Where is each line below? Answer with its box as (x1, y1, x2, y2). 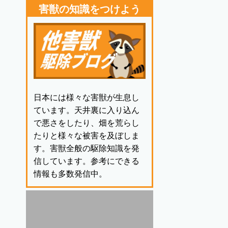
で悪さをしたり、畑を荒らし (34, 119, 139, 128)
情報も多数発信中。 (34, 169, 107, 179)
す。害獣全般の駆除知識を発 (34, 144, 139, 153)
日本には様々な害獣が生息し (34, 93, 139, 102)
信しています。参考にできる (34, 157, 139, 166)
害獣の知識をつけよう (39, 4, 140, 15)
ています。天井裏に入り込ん (34, 106, 139, 115)
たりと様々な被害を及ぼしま (34, 131, 139, 140)
